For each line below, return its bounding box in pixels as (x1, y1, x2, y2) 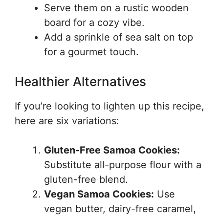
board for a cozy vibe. (44, 17, 145, 28)
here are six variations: (15, 115, 119, 127)
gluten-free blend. (44, 174, 128, 185)
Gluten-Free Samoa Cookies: (44, 144, 180, 156)
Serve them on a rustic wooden (44, 2, 189, 14)
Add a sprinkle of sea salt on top (44, 31, 193, 43)
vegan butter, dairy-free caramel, (44, 203, 196, 215)
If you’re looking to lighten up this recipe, (15, 100, 204, 112)
